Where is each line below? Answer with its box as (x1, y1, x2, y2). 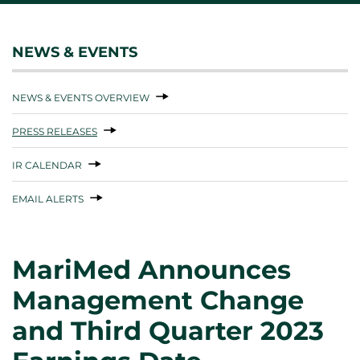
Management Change (12, 284, 304, 316)
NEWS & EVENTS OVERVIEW (12, 91, 149, 104)
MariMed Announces (12, 253, 291, 285)
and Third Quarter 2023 (12, 314, 324, 346)
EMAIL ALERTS (12, 192, 84, 205)
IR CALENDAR (12, 158, 82, 171)
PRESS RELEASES (12, 125, 97, 137)
